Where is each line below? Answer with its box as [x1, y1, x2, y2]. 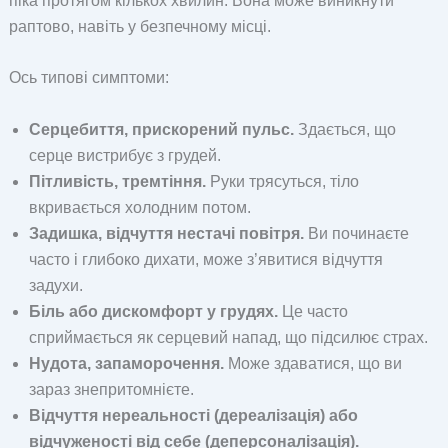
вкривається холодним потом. [28, 198, 251, 216]
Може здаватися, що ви [223, 354, 402, 372]
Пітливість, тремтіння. [28, 172, 206, 190]
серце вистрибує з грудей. [28, 146, 221, 164]
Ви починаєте [303, 224, 409, 242]
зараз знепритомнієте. [28, 380, 194, 398]
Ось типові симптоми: [8, 69, 169, 87]
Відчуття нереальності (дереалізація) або [28, 406, 358, 424]
